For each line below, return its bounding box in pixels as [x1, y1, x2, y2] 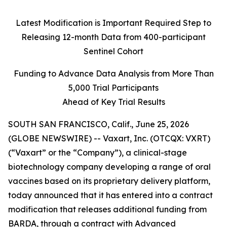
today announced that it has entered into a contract [8, 190, 213, 200]
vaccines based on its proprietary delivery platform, [8, 176, 210, 186]
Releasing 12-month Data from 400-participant [21, 32, 206, 42]
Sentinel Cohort [84, 46, 143, 56]
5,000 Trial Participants [68, 83, 159, 93]
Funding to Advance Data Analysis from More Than [13, 68, 214, 79]
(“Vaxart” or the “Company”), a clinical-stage [8, 147, 187, 158]
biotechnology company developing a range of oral [8, 162, 211, 172]
